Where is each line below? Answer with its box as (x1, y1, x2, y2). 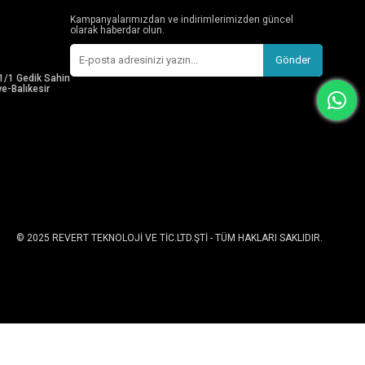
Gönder (275, 53, 310, 66)
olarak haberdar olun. (70, 24, 165, 36)
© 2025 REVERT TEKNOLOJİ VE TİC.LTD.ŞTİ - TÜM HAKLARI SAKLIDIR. (16, 231, 323, 244)
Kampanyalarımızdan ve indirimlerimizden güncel (70, 13, 293, 25)
